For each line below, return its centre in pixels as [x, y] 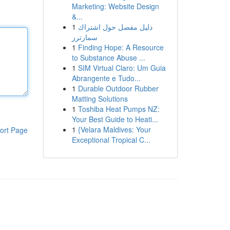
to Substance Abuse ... [108, 57]
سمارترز [84, 37]
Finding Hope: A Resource [121, 47]
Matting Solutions [100, 99]
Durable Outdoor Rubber [118, 88]
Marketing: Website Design [115, 6]
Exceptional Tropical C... [111, 140]
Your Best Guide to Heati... [115, 119]
